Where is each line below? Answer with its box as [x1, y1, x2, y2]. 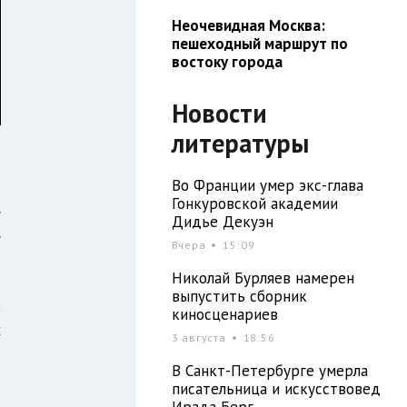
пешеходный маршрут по [171, 33, 348, 54]
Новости [171, 95, 267, 130]
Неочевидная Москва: [171, 15, 325, 35]
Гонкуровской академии [171, 193, 338, 213]
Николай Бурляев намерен [171, 267, 354, 288]
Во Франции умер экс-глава [171, 174, 363, 195]
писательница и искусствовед [171, 378, 381, 399]
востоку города [171, 51, 283, 72]
